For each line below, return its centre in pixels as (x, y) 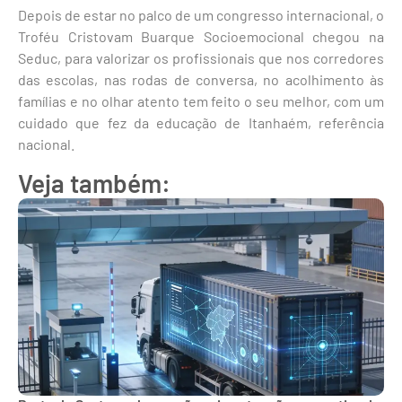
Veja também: (94, 183)
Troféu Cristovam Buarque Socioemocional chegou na (201, 37)
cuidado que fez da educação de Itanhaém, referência (201, 123)
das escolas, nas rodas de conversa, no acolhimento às (201, 80)
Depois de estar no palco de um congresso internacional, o (201, 15)
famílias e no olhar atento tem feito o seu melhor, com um (201, 101)
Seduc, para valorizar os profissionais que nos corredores (201, 58)
